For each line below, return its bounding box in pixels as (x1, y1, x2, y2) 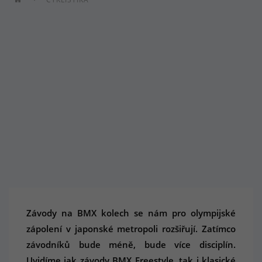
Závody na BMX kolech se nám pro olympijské (26, 207, 236, 219)
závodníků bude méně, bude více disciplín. (26, 239, 236, 250)
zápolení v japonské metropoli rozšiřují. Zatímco (26, 223, 236, 235)
